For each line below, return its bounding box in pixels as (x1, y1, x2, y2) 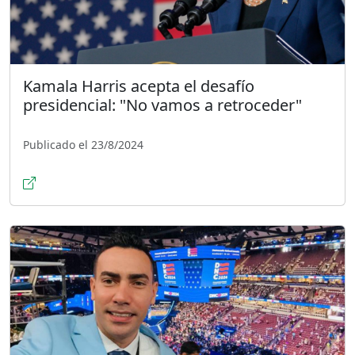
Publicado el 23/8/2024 (23, 136, 143, 152)
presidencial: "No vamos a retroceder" (23, 94, 302, 116)
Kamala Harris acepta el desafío (23, 74, 254, 97)
